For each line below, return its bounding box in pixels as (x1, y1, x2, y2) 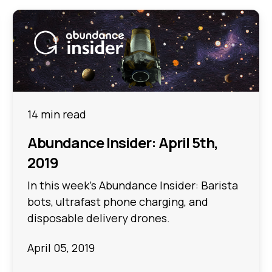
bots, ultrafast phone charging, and (27, 194, 209, 209)
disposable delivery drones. (27, 210, 171, 225)
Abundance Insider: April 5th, (27, 132, 219, 152)
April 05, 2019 (27, 240, 95, 255)
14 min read (27, 106, 87, 121)
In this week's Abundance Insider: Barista (27, 177, 239, 192)
